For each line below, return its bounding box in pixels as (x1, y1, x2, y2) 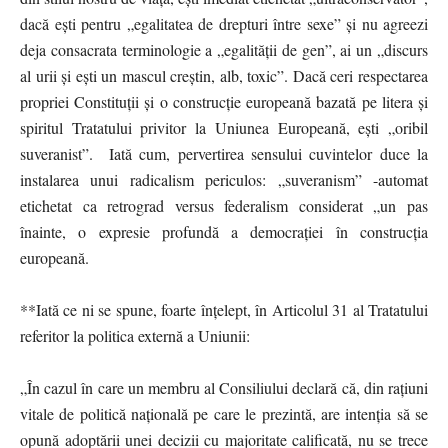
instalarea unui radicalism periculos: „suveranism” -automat (20, 168, 428, 190)
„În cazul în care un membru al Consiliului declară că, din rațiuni (20, 376, 428, 398)
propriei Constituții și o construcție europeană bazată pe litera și (20, 90, 428, 112)
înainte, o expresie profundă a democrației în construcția (20, 220, 428, 242)
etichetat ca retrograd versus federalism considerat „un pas (20, 194, 428, 216)
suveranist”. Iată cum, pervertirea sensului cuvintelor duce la (20, 142, 428, 164)
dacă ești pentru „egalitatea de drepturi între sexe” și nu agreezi (20, 12, 428, 34)
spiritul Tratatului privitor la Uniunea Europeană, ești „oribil (20, 116, 428, 138)
